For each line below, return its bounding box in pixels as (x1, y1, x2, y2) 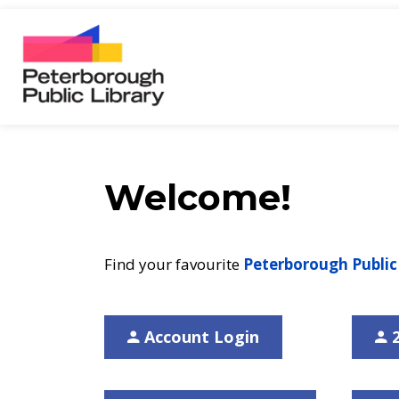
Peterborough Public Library (170, 20, 372, 40)
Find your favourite (104, 254, 243, 274)
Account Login (144, 326, 259, 347)
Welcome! (104, 175, 291, 219)
